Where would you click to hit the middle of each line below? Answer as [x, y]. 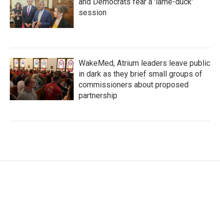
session [93, 13]
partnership [98, 96]
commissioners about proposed [134, 85]
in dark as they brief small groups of [140, 74]
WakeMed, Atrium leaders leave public [144, 63]
